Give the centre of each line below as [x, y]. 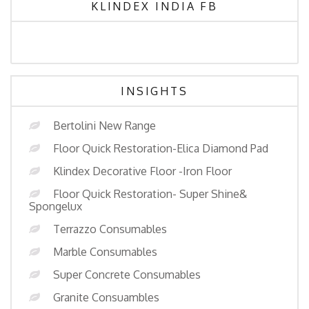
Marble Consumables [105, 252]
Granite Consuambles [106, 297]
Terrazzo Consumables [110, 229]
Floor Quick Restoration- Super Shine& [150, 194]
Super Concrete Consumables [127, 275]
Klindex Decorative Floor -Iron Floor [142, 171]
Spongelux [56, 206]
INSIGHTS [154, 91]
